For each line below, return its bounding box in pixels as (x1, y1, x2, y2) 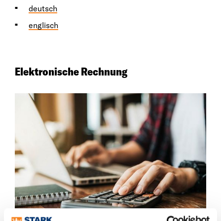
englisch (29, 20, 58, 31)
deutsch (29, 3, 57, 14)
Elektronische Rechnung (15, 65, 127, 79)
